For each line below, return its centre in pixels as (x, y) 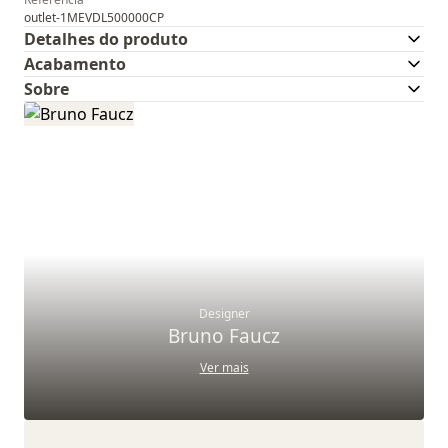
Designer (224, 313)
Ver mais (224, 367)
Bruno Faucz (224, 336)
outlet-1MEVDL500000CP (94, 17)
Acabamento (75, 64)
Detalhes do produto (106, 39)
